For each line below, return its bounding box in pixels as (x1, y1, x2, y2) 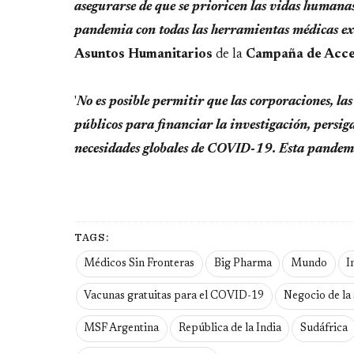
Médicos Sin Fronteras (84, 258, 195, 270)
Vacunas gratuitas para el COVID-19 (84, 291, 265, 303)
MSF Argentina (84, 322, 160, 334)
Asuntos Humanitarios (74, 47, 216, 61)
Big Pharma (213, 258, 272, 270)
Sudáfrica (299, 322, 348, 334)
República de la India (178, 322, 281, 334)
